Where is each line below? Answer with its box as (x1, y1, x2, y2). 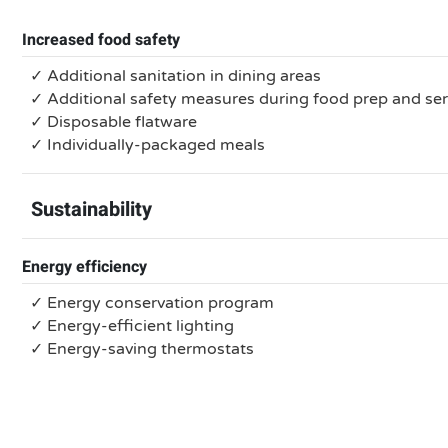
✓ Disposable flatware (30, 112, 197, 132)
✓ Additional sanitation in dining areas (30, 66, 321, 86)
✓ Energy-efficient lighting (30, 316, 234, 336)
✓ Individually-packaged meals (30, 135, 265, 155)
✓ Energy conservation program (30, 293, 274, 313)
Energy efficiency (22, 255, 147, 279)
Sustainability (31, 195, 152, 224)
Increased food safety (22, 28, 180, 52)
